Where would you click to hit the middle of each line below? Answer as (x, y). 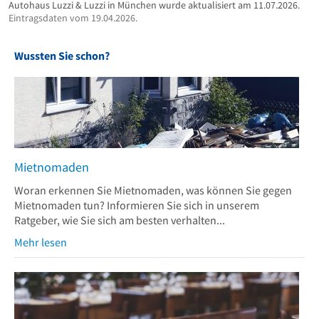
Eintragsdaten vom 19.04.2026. (73, 17)
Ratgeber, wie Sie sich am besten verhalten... (120, 220)
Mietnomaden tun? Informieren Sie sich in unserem (137, 205)
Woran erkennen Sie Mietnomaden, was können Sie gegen (153, 190)
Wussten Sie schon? (62, 55)
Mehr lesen (41, 242)
